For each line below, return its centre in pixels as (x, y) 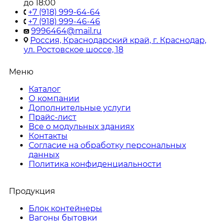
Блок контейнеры (65, 208)
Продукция (32, 191)
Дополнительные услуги (80, 108)
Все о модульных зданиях (81, 126)
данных (44, 154)
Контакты (48, 136)
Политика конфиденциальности (95, 164)
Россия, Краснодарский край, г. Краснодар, (118, 40)
